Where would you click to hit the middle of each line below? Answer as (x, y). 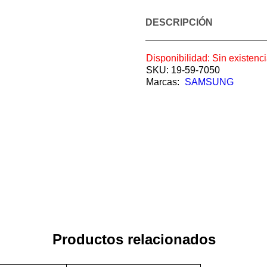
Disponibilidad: (178, 58)
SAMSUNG (209, 82)
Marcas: (163, 82)
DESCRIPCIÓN (179, 23)
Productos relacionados (134, 240)
